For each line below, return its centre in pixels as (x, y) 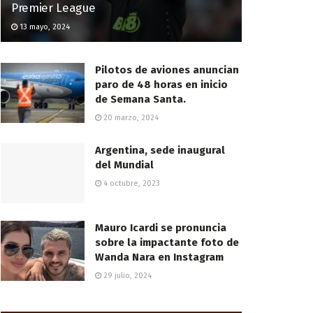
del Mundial (124, 165)
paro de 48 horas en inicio (161, 85)
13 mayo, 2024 (44, 27)
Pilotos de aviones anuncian (167, 70)
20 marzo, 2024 (130, 118)
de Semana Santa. (140, 100)
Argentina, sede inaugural (160, 151)
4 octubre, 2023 (131, 184)
